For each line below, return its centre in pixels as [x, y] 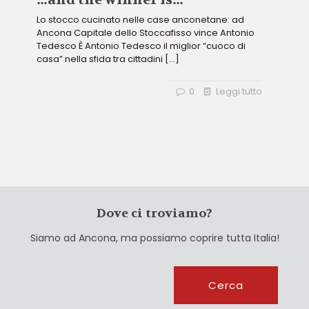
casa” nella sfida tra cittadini [100, 59]
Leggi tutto [239, 91]
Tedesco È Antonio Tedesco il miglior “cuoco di [141, 46]
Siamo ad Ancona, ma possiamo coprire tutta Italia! [154, 238]
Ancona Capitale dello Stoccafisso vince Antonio [146, 33]
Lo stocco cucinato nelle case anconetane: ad [140, 20]
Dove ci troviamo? [154, 213]
